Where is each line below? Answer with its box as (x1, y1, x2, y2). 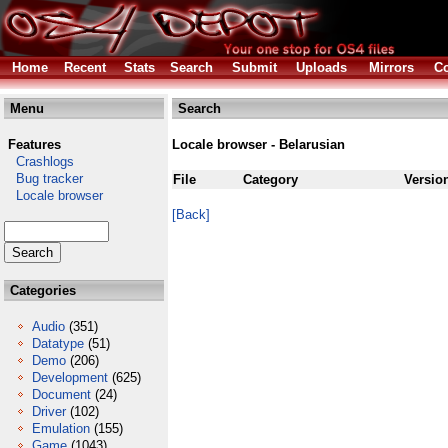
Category (243, 172, 298, 187)
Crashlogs (4, 154, 74, 169)
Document (32, 387, 91, 402)
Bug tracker (4, 171, 83, 186)
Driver (32, 404, 66, 419)
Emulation (32, 421, 90, 436)
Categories (6, 283, 76, 298)
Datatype (32, 336, 84, 351)
